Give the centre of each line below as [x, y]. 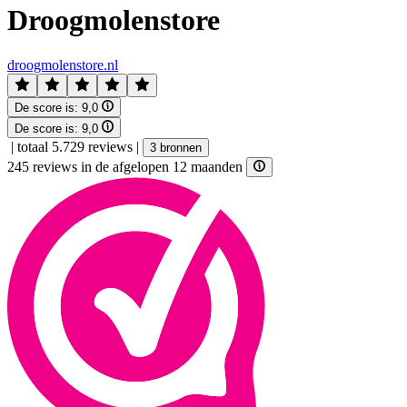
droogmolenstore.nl [63, 65]
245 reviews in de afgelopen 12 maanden [127, 166]
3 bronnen [176, 147]
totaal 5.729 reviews [75, 146]
